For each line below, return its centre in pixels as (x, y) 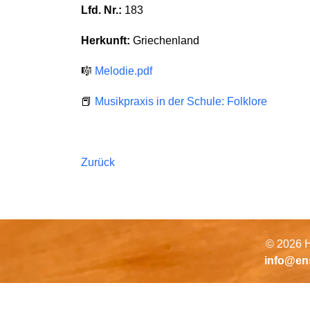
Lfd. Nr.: (101, 10)
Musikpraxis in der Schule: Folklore (181, 101)
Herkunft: (106, 40)
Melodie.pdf (124, 71)
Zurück (98, 162)
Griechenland (165, 40)
